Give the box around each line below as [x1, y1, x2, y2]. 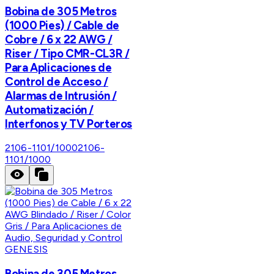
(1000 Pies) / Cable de [5, 18, 119, 32]
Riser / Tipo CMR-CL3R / [5, 46, 130, 61]
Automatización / [5, 102, 94, 117]
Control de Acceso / [5, 74, 108, 89]
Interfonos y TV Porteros [5, 116, 133, 131]
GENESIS [5, 243, 48, 256]
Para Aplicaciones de [5, 60, 112, 75]
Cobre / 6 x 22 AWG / [5, 32, 113, 46]
